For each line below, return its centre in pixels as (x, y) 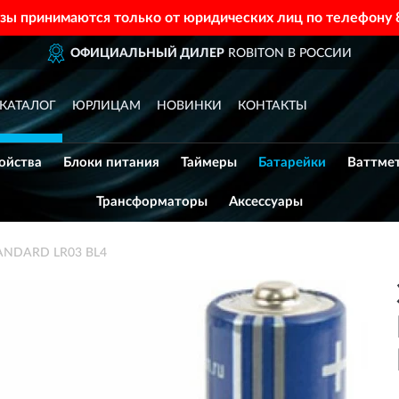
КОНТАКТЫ (272, 106)
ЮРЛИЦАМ (106, 106)
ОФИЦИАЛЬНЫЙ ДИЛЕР (136, 53)
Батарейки (292, 163)
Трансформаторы (152, 202)
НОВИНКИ (189, 106)
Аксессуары (266, 202)
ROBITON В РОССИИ (277, 53)
